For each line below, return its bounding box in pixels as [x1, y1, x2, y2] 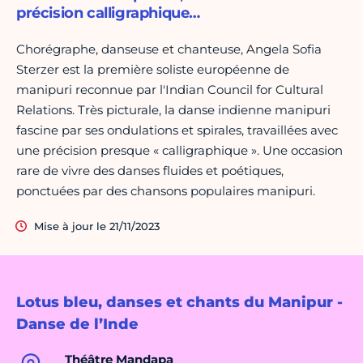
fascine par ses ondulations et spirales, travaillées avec [16, 122, 338, 139]
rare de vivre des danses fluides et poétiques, [16, 163, 284, 179]
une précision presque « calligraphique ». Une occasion [16, 143, 343, 159]
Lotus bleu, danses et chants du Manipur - [16, 293, 343, 312]
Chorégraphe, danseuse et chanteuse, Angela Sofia [16, 41, 322, 58]
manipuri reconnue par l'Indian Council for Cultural [16, 82, 323, 98]
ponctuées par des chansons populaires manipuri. [16, 183, 315, 199]
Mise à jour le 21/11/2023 [34, 220, 160, 233]
